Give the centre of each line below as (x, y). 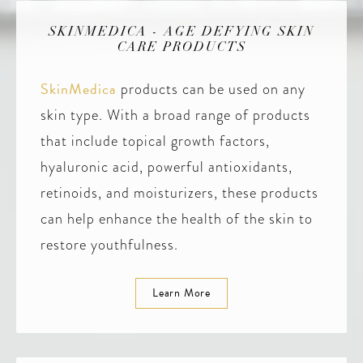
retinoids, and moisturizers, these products (179, 193)
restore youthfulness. (109, 245)
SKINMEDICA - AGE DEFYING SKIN (181, 33)
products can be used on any (211, 89)
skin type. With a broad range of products (175, 115)
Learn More (181, 293)
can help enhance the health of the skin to (177, 219)
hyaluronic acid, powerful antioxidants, (167, 167)
